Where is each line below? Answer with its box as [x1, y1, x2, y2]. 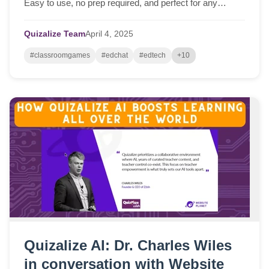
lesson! [24, 12, 52, 22]
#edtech [139, 51, 166, 59]
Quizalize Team [24, 29, 85, 38]
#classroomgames [29, 51, 90, 59]
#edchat [101, 51, 128, 59]
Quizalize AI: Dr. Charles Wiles [24, 237, 232, 253]
